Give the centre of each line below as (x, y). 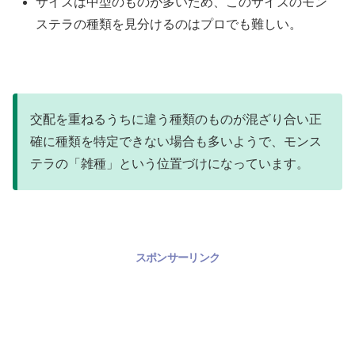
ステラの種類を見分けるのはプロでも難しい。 (169, 25)
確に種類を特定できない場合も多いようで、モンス (176, 142)
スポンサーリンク (177, 258)
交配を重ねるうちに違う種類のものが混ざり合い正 (176, 120)
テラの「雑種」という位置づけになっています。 (170, 164)
